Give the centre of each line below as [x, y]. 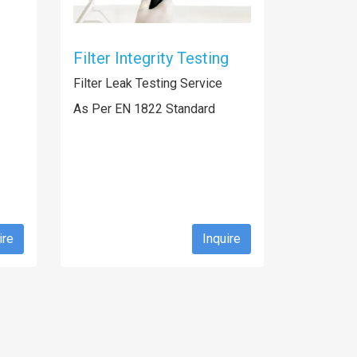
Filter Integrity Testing [151, 58]
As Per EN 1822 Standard [144, 109]
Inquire [222, 239]
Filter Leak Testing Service [148, 83]
